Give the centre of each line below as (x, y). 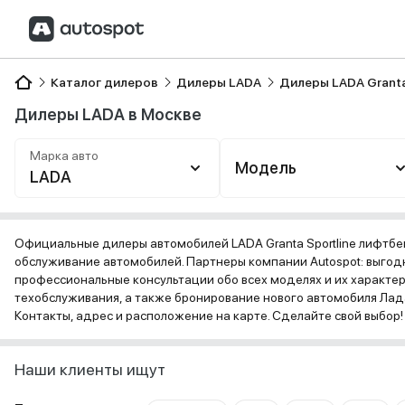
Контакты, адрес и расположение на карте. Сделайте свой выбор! (209, 316)
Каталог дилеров (104, 82)
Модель (266, 168)
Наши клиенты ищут (90, 369)
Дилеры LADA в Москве (108, 114)
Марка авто (64, 155)
